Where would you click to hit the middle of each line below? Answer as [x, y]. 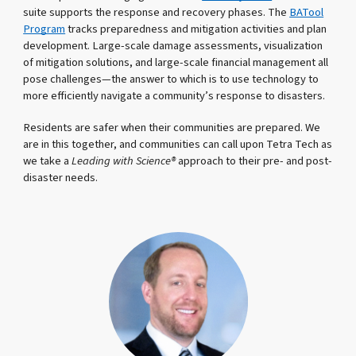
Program [44, 29]
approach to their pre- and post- [254, 161]
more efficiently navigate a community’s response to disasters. [174, 96]
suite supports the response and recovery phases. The [157, 13]
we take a [48, 161]
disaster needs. [61, 177]
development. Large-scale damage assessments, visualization [173, 46]
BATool [307, 13]
